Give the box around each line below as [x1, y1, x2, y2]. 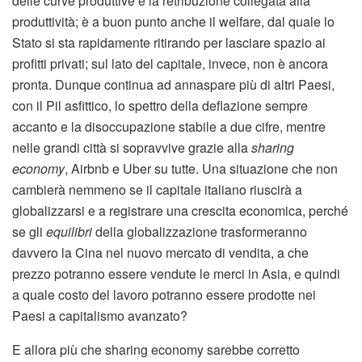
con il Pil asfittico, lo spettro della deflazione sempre [12, 96, 308, 116]
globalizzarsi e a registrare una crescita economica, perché [12, 201, 348, 221]
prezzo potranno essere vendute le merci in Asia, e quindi [12, 264, 340, 284]
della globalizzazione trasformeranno [92, 222, 307, 242]
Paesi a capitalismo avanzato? [12, 306, 187, 326]
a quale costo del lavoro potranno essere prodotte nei [12, 285, 316, 305]
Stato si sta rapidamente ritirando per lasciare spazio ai [12, 33, 326, 53]
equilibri [46, 222, 92, 242]
